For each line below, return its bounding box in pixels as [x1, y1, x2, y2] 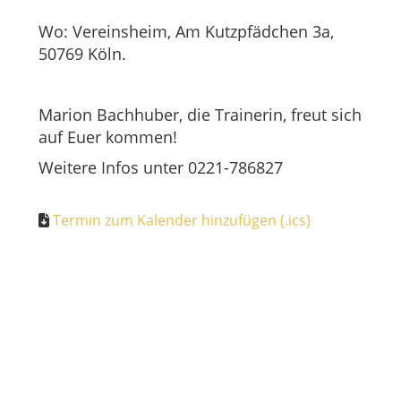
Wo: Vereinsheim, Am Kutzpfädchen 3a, [38, 21, 334, 42]
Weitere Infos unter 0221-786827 [38, 157, 283, 178]
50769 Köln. [38, 43, 126, 64]
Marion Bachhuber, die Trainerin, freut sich [38, 104, 362, 125]
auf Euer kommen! [38, 126, 177, 148]
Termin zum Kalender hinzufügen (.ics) [53, 210, 311, 230]
